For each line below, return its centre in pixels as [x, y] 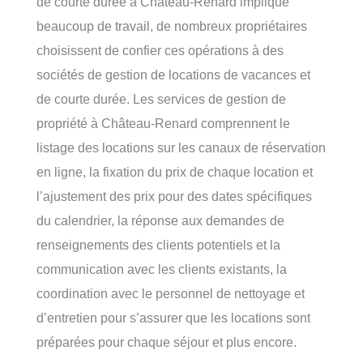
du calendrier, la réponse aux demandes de [160, 221]
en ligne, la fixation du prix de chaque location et [175, 172]
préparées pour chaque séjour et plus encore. [167, 342]
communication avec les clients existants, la [162, 269]
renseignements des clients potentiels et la [158, 245]
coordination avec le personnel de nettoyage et [171, 294]
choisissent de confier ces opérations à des [160, 51]
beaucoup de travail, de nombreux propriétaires [172, 26]
